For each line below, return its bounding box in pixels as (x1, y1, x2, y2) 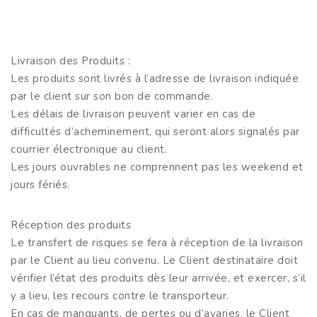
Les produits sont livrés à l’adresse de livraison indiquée (11, 71, 299, 86)
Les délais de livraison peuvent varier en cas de (11, 106, 255, 121)
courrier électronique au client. (11, 142, 171, 156)
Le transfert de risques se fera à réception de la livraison (11, 235, 304, 250)
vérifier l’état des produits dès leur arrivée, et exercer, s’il (11, 270, 306, 285)
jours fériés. (11, 177, 73, 192)
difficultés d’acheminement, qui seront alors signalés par (11, 124, 300, 139)
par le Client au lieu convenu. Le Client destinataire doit (11, 253, 298, 267)
